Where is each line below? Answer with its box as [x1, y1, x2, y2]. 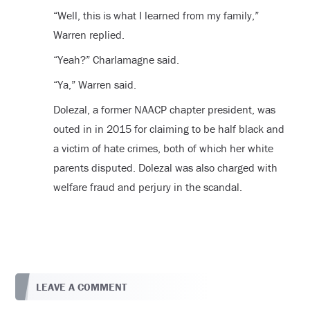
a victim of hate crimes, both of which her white [53, 140, 273, 155]
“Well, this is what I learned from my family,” [53, 8, 259, 22]
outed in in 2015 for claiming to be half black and [53, 121, 284, 136]
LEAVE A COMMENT [36, 280, 127, 294]
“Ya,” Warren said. [53, 77, 136, 91]
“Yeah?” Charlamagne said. [53, 52, 179, 66]
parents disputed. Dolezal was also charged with [53, 160, 277, 174]
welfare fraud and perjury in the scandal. [53, 179, 242, 194]
